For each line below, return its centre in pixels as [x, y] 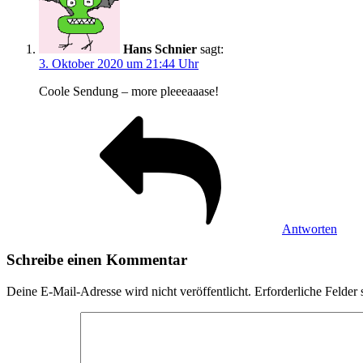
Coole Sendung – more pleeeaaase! [129, 91]
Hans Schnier [160, 49]
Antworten [310, 228]
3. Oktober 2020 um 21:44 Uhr [119, 63]
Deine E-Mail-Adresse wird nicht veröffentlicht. [129, 292]
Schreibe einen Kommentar [97, 260]
